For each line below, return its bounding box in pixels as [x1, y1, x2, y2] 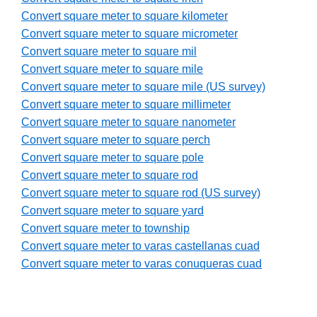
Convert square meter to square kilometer [21, 10, 228, 23]
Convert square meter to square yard [21, 204, 204, 217]
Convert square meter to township [21, 222, 190, 235]
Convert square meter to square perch [21, 134, 210, 146]
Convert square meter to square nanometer [21, 116, 236, 129]
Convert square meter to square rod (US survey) [21, 187, 260, 200]
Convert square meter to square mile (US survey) [21, 81, 265, 93]
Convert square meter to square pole [21, 151, 204, 164]
